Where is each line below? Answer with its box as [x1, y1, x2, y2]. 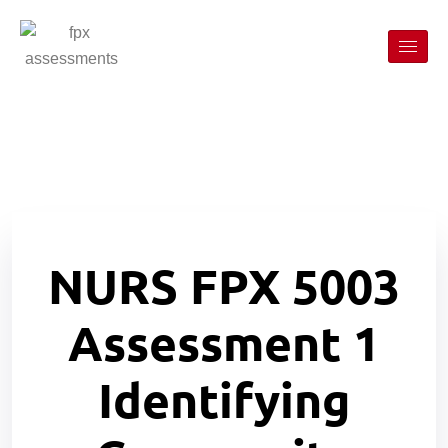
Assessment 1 [68, 312, 380, 372]
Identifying [97, 369, 351, 429]
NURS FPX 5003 [48, 255, 400, 315]
